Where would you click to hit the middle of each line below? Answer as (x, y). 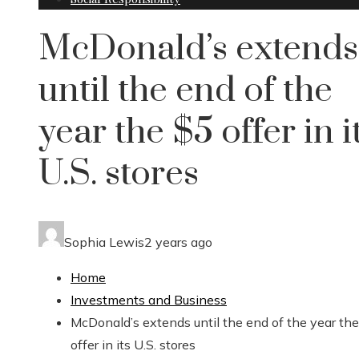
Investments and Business (149, 300)
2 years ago (178, 242)
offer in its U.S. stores (133, 345)
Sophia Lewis (104, 242)
